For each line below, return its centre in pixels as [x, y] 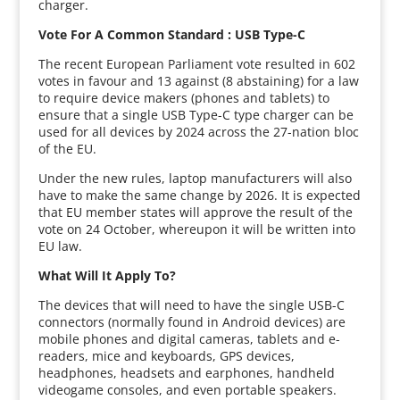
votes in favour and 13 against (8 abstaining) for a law [198, 81]
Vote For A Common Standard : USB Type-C [173, 34]
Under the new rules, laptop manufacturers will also [195, 178]
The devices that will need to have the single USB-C [191, 305]
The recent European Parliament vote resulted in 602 [196, 64]
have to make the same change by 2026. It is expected [199, 195]
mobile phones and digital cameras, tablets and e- [189, 339]
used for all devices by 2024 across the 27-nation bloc [198, 132]
